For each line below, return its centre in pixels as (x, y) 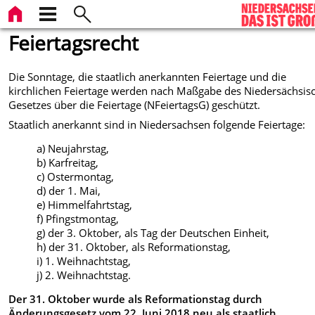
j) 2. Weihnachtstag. (84, 275)
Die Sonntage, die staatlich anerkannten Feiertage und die (148, 76)
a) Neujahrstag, (73, 149)
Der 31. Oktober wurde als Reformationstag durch (136, 299)
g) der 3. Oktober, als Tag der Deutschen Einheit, (153, 233)
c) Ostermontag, (76, 177)
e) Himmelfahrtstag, (85, 205)
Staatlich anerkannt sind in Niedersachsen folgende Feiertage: (157, 125)
